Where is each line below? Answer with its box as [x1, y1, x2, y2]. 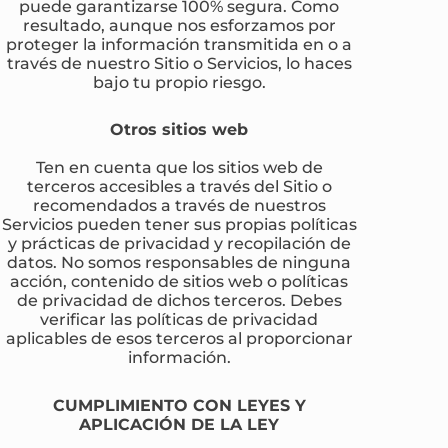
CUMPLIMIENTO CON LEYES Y [52, 394, 306, 415]
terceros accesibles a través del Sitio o [26, 176, 332, 197]
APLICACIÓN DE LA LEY [79, 413, 280, 434]
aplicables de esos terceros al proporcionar [5, 328, 353, 349]
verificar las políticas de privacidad [40, 309, 319, 330]
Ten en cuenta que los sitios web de [35, 157, 323, 178]
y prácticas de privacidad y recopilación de [7, 233, 351, 254]
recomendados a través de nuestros [32, 195, 326, 216]
